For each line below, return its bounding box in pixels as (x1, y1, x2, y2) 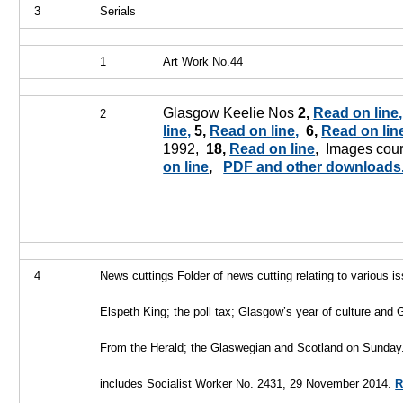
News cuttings (100, 269, 178, 282)
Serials (100, 4, 137, 18)
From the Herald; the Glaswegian (100, 341, 275, 354)
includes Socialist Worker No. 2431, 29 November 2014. (100, 377, 396, 390)
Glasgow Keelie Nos (163, 105, 299, 121)
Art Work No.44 (163, 55, 244, 68)
